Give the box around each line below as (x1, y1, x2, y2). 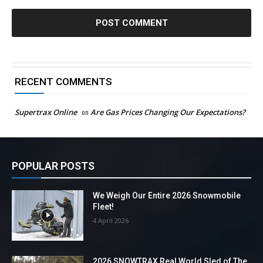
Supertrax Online (15, 107, 77, 118)
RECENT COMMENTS (15, 76, 112, 88)
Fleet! (93, 202, 114, 212)
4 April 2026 (93, 216, 129, 225)
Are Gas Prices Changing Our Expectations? (90, 107, 245, 118)
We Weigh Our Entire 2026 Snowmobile (93, 191, 241, 201)
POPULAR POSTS (12, 160, 95, 173)
